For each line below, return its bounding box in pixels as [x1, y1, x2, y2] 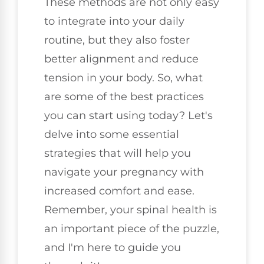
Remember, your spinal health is [44, 203, 217, 216]
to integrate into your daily [44, 14, 184, 28]
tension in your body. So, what [44, 71, 203, 84]
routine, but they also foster [44, 33, 190, 47]
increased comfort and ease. [44, 184, 194, 197]
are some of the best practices [44, 90, 204, 103]
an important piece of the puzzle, [44, 222, 219, 235]
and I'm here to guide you [44, 240, 181, 254]
